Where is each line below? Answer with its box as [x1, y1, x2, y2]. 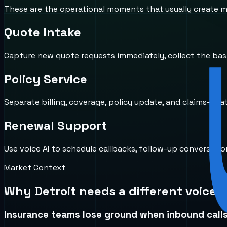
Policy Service [4, 71, 87, 87]
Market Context [4, 162, 65, 173]
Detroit [34, 182, 76, 199]
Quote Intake [4, 24, 81, 41]
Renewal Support [4, 117, 107, 133]
